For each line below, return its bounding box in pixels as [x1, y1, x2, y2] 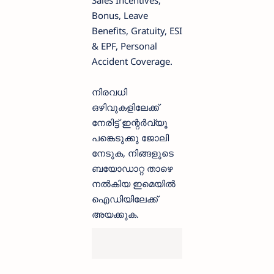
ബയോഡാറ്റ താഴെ [92, 162, 173, 175]
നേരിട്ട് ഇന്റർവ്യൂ [92, 116, 168, 129]
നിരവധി [92, 86, 127, 98]
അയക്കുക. [92, 208, 139, 221]
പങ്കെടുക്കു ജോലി [92, 131, 169, 144]
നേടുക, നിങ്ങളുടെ [92, 147, 174, 160]
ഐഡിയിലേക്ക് [92, 193, 158, 206]
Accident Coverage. [92, 55, 172, 68]
